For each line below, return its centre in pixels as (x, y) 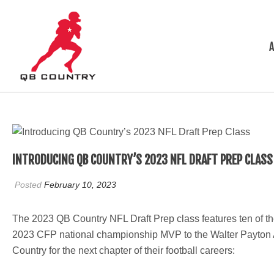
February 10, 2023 (80, 184)
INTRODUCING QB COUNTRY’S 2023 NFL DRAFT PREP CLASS (143, 160)
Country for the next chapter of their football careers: (124, 250)
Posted (28, 184)
